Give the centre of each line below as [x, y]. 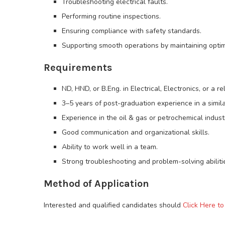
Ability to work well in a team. [110, 147]
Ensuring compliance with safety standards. [132, 31]
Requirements [78, 68]
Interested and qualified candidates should [113, 205]
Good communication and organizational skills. [136, 133]
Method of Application [96, 184]
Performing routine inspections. [111, 17]
